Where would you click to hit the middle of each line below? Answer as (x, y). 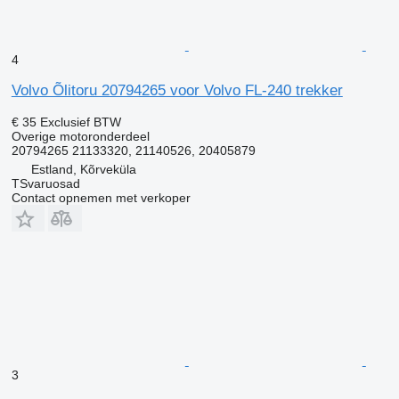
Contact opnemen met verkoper (101, 197)
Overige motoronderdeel (80, 136)
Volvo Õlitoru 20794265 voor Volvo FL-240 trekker (177, 90)
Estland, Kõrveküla (83, 169)
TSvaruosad (45, 183)
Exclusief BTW (80, 122)
